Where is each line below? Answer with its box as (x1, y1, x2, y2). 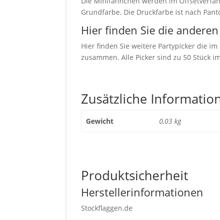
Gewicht (85, 116, 113, 126)
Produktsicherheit (81, 166, 189, 184)
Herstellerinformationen (81, 184, 204, 199)
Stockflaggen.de (81, 203, 133, 213)
